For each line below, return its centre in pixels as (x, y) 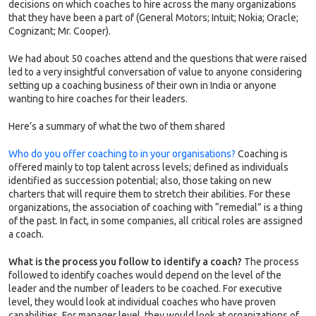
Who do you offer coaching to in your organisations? (122, 154)
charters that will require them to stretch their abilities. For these (150, 194)
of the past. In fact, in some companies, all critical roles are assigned (156, 221)
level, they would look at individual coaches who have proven (142, 302)
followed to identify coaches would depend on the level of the (145, 275)
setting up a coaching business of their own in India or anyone (142, 86)
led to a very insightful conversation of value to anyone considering (155, 72)
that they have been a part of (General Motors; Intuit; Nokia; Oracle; (153, 18)
